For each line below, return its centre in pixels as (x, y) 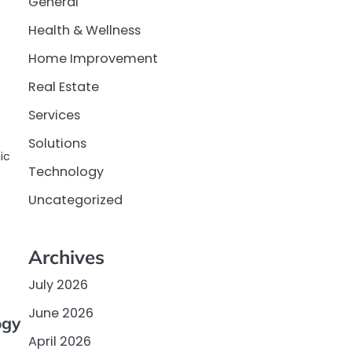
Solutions (57, 144)
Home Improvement (93, 59)
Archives (66, 257)
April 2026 (60, 341)
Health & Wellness (84, 31)
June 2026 (61, 313)
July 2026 (58, 284)
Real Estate (64, 87)
